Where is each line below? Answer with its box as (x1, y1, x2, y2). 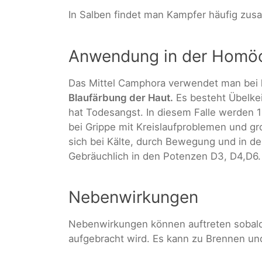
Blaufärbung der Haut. (68, 91, 173, 104)
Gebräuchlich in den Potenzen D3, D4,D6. (68, 150, 261, 162)
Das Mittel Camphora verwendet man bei (68, 77, 261, 89)
